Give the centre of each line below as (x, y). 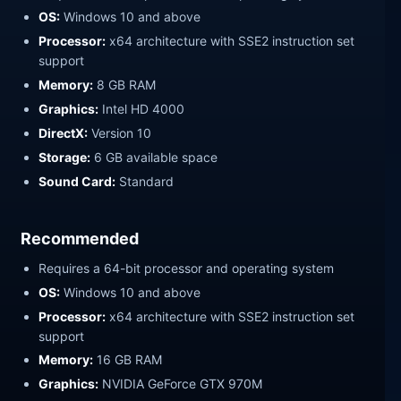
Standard (145, 181)
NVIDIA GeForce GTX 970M (181, 384)
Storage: (65, 157)
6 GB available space (154, 157)
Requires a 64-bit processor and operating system (187, 268)
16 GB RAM (128, 360)
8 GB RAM (125, 85)
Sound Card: (77, 181)
